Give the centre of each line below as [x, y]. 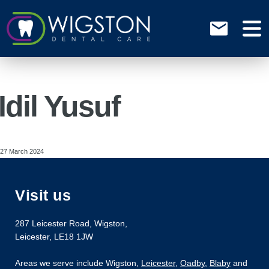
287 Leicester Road [52, 223]
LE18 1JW [74, 236]
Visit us [43, 195]
